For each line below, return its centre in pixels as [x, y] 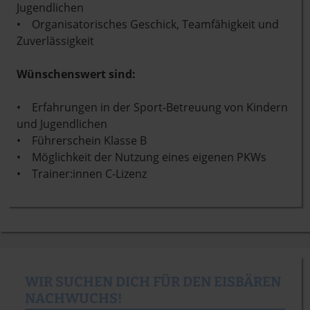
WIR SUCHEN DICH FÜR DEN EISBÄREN [153, 282]
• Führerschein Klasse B [82, 140]
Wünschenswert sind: [76, 74]
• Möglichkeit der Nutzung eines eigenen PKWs [142, 157]
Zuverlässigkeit [55, 41]
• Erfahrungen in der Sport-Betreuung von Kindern [152, 107]
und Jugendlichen [62, 124]
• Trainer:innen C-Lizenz [82, 174]
